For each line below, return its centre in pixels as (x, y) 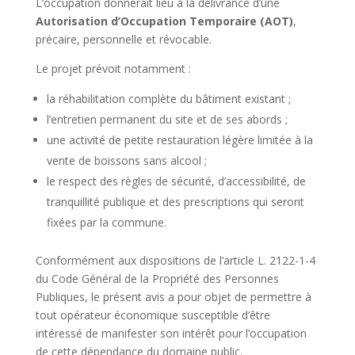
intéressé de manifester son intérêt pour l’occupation (171, 334)
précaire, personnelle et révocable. (123, 40)
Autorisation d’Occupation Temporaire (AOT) (164, 21)
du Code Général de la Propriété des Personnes (157, 279)
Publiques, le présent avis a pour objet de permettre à (173, 297)
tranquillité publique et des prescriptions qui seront (175, 202)
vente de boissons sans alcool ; (126, 161)
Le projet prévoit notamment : (113, 69)
